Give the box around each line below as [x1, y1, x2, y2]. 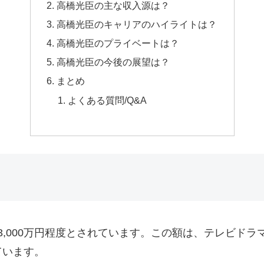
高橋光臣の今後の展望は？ [56, 57, 170, 68]
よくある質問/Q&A [68, 94, 147, 105]
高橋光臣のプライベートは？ [56, 38, 179, 48]
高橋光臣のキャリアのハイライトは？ [56, 18, 217, 29]
